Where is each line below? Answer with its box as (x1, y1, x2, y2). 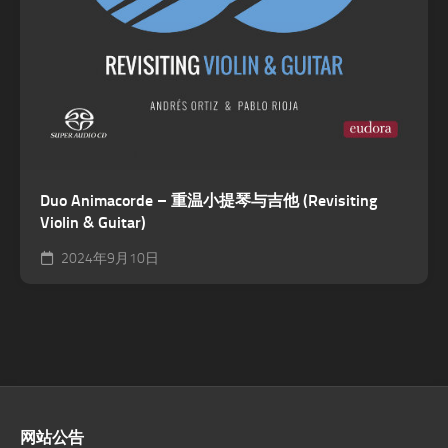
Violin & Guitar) (40, 213, 146, 232)
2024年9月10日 (58, 250, 159, 267)
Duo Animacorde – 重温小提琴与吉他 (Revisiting (40, 191, 377, 210)
